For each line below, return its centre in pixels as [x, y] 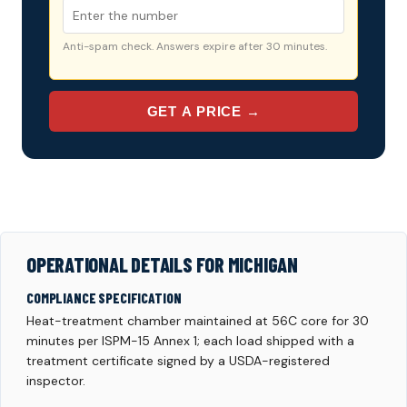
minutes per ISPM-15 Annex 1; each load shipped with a [190, 341]
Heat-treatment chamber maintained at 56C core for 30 [198, 321]
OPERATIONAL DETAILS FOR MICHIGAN [162, 265]
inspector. [56, 381]
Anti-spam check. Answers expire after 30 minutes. [195, 47]
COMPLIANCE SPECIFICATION [104, 298]
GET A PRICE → [203, 112]
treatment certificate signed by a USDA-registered [178, 361]
